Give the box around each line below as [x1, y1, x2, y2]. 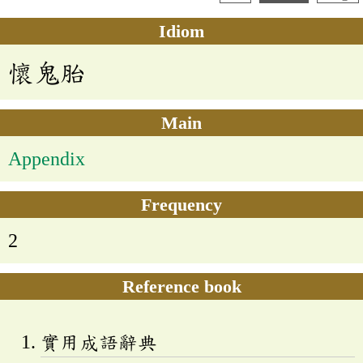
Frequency [141, 194, 222, 216]
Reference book [122, 276, 241, 297]
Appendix [8, 148, 85, 170]
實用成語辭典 [41, 331, 157, 353]
